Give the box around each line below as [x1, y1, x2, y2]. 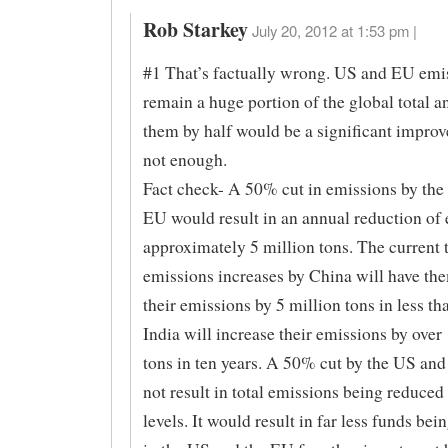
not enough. [142, 147, 227, 171]
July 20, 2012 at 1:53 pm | [251, 19, 417, 41]
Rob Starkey [142, 14, 248, 44]
